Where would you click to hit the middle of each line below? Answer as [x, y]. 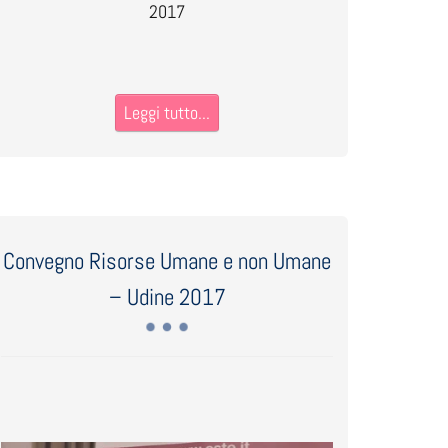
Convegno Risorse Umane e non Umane [167, 261]
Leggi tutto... [167, 112]
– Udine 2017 [167, 297]
